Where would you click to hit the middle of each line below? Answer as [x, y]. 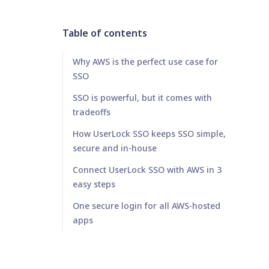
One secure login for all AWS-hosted [147, 206]
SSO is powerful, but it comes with [142, 98]
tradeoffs [92, 112]
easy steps [94, 184]
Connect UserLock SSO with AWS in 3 [147, 170]
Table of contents [105, 33]
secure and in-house [115, 148]
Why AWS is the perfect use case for [145, 62]
